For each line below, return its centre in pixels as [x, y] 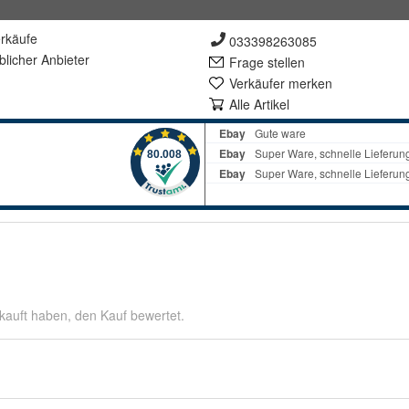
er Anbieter [58, 59]
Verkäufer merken [281, 83]
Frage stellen [267, 62]
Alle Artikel [259, 104]
